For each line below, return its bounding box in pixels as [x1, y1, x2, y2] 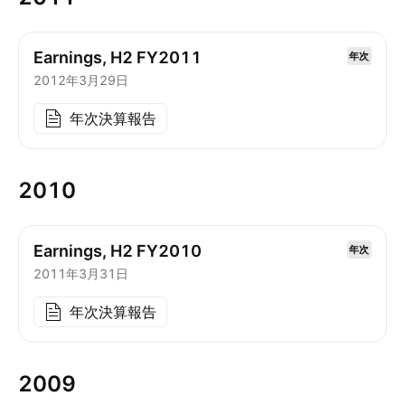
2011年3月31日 [33, 266, 128, 281]
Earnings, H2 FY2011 [33, 48, 202, 67]
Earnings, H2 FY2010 [33, 241, 202, 260]
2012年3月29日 [33, 72, 128, 88]
